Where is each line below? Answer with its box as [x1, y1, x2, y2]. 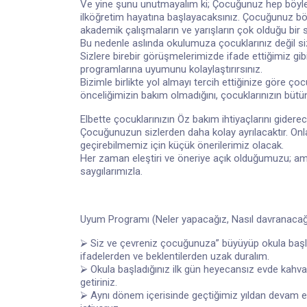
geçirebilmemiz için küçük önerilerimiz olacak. [80, 138, 284, 151]
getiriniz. [80, 275, 117, 288]
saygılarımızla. [80, 164, 143, 177]
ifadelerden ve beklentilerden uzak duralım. [80, 249, 269, 262]
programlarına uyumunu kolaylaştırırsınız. [80, 62, 262, 75]
